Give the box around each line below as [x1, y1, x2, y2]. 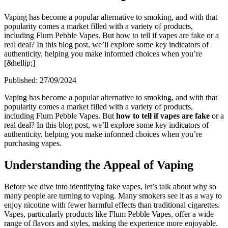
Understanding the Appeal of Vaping [4, 158, 193, 172]
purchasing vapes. [4, 138, 62, 148]
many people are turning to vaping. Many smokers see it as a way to [4, 191, 222, 200]
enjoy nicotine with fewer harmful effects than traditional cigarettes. [4, 200, 220, 209]
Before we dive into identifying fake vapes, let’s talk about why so [4, 182, 216, 191]
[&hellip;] [4, 58, 35, 67]
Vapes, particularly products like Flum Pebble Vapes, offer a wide [4, 209, 214, 218]
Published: [4, 75, 40, 84]
